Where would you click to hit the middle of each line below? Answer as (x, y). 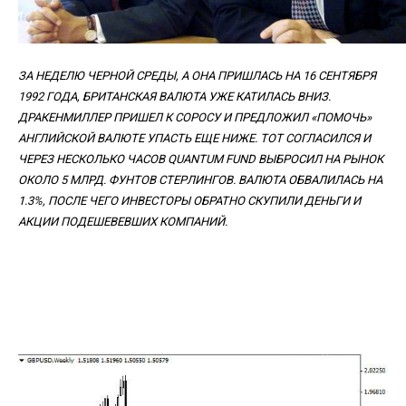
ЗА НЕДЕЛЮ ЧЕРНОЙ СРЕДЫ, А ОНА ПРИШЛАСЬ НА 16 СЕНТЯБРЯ (197, 75)
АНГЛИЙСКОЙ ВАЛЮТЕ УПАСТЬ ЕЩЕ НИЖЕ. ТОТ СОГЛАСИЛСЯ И (194, 138)
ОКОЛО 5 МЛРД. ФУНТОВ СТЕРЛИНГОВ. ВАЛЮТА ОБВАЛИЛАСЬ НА (200, 179)
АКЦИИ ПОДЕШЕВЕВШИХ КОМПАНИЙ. (123, 221)
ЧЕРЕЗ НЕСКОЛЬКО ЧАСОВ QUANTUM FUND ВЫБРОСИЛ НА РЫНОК (201, 159)
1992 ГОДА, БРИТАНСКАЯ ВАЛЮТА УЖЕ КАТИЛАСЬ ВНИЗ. (174, 96)
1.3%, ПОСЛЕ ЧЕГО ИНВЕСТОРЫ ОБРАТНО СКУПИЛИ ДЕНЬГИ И (189, 200)
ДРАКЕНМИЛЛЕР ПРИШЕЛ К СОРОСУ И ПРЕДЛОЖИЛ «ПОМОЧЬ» (195, 117)
